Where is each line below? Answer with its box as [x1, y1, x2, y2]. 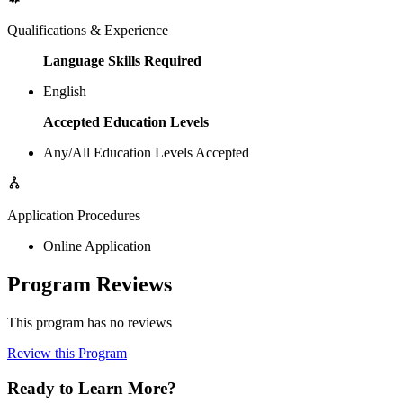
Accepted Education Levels [43, 114, 209, 130]
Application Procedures [7, 208, 140, 224]
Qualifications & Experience [7, 22, 168, 39]
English [43, 84, 86, 100]
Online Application [43, 238, 151, 255]
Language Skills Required [43, 53, 201, 69]
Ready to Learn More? [7, 378, 176, 398]
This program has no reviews [7, 315, 172, 331]
